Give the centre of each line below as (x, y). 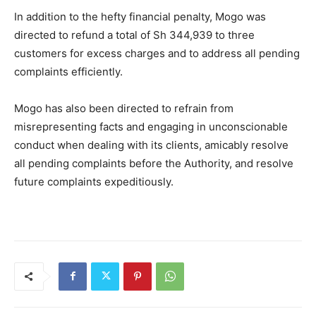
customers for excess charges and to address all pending (157, 53)
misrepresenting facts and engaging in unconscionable (151, 126)
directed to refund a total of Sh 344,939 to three (134, 35)
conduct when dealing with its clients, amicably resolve (151, 145)
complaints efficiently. (68, 71)
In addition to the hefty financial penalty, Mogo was (140, 16)
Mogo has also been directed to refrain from (124, 108)
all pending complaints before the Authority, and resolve (154, 163)
